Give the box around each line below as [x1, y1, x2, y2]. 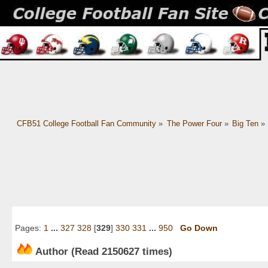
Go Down [180, 223, 218, 233]
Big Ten [232, 119, 259, 129]
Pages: [15, 223, 44, 233]
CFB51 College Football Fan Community [16, 119, 156, 129]
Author [35, 245, 68, 257]
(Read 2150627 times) [68, 245, 172, 257]
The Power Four [166, 119, 222, 129]
